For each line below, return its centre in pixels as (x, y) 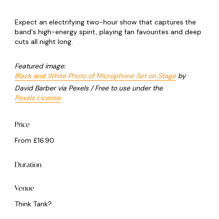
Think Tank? (33, 204)
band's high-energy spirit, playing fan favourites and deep (108, 32)
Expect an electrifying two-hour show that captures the (105, 22)
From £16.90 (34, 140)
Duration (28, 164)
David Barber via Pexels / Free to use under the (90, 88)
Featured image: (41, 66)
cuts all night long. (45, 41)
